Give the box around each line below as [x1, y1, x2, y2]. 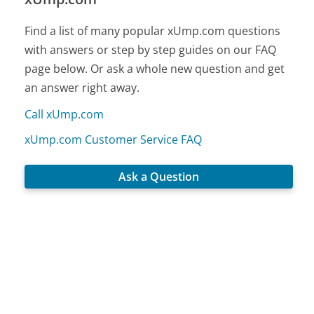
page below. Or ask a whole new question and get [25, 61, 285, 77]
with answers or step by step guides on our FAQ [25, 42, 277, 58]
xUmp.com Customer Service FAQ [25, 132, 203, 148]
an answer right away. [25, 80, 140, 96]
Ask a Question [118, 168, 200, 184]
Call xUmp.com [25, 107, 104, 123]
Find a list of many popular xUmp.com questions [25, 23, 281, 39]
